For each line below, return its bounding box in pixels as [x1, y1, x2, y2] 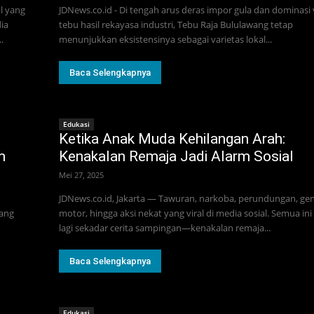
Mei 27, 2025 [59, 169, 104, 180]
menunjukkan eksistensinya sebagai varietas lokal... [59, 32, 272, 46]
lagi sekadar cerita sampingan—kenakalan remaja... [59, 221, 271, 234]
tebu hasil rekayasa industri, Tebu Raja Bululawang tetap [59, 18, 293, 31]
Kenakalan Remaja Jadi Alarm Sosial [59, 147, 294, 165]
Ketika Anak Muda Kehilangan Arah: [59, 130, 285, 147]
